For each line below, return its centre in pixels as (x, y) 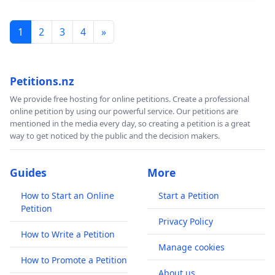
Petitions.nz (42, 81)
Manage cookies (192, 247)
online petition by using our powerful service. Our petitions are (124, 111)
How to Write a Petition (68, 234)
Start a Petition (189, 195)
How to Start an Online (68, 195)
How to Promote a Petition (74, 260)
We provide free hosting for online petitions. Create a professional (130, 99)
